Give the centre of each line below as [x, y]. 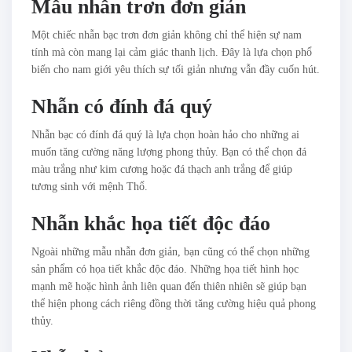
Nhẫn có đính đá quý [122, 107]
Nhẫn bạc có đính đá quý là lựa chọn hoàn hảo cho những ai [165, 135]
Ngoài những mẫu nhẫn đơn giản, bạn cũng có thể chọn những [170, 252]
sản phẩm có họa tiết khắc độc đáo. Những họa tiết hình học [165, 269]
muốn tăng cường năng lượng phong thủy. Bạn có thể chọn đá [169, 152]
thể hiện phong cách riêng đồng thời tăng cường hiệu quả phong [174, 304]
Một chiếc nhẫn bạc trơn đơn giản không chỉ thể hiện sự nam [167, 35]
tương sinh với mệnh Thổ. [90, 187]
